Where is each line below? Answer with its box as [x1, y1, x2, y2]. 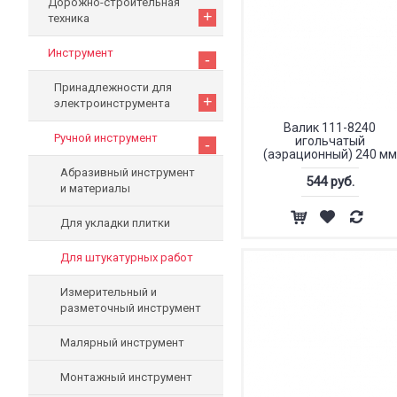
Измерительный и [60, 285, 157, 299]
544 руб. [305, 174, 354, 190]
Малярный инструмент [60, 336, 184, 349]
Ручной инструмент [54, 131, 158, 144]
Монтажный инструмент [60, 370, 192, 384]
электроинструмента [54, 97, 170, 110]
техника [48, 12, 90, 25]
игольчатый [294, 134, 365, 148]
